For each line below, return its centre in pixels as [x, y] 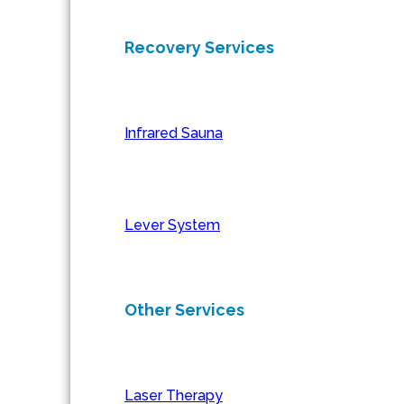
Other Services [184, 309]
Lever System [172, 225]
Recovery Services [199, 47]
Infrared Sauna [174, 133]
